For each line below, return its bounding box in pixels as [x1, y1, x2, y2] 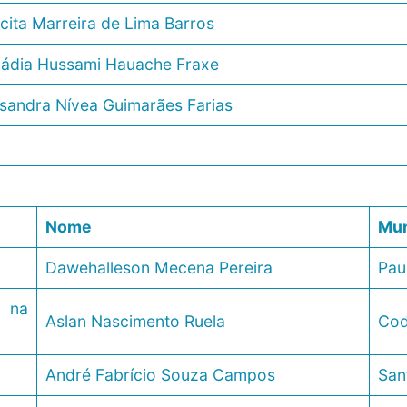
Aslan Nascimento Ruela [45, 312, 225, 332]
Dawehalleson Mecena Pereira [45, 258, 273, 278]
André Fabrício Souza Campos [45, 365, 275, 385]
